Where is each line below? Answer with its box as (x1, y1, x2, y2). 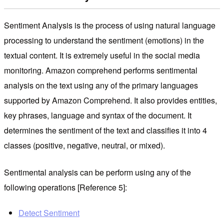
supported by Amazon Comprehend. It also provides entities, (4, 94, 217, 106)
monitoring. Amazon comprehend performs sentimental (4, 64, 197, 76)
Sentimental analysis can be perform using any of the (4, 166, 191, 178)
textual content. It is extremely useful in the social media (4, 49, 200, 61)
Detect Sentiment (18, 207, 79, 219)
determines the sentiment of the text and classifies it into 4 (4, 124, 207, 136)
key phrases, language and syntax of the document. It (4, 109, 191, 121)
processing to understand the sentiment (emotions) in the (4, 34, 204, 46)
